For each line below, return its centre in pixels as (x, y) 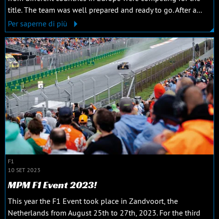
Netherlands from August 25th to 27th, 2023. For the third (104, 213)
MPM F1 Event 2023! (52, 185)
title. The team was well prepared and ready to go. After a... (105, 10)
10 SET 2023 (24, 170)
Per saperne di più (39, 23)
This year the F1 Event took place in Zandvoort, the (93, 201)
